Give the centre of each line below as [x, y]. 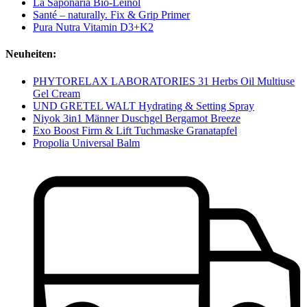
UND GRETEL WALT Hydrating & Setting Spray [144, 106]
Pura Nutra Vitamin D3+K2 [93, 27]
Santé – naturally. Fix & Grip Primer [111, 14]
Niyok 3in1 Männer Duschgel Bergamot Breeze [137, 118]
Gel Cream [57, 93]
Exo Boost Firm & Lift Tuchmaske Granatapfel [135, 130]
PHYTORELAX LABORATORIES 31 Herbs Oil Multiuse [164, 81]
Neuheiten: [31, 54]
